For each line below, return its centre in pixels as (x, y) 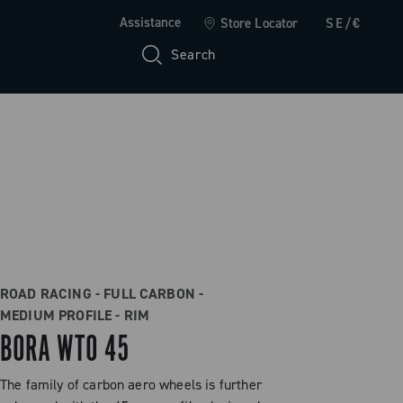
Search (193, 54)
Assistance (150, 22)
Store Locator (259, 23)
